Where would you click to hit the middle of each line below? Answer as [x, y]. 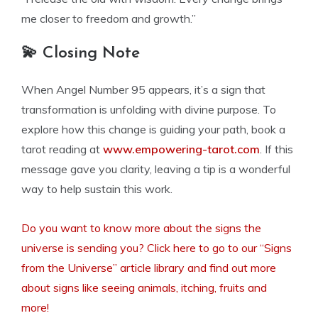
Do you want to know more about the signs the [141, 228]
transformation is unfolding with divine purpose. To [149, 109]
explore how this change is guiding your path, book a [153, 129]
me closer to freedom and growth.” [109, 18]
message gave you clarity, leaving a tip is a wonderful [156, 169]
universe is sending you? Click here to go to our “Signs [157, 248]
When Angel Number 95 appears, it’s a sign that [143, 89]
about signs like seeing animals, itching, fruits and [144, 287]
